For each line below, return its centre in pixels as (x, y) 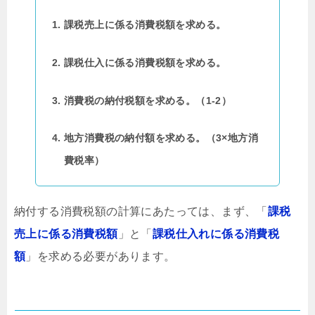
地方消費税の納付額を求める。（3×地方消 (161, 138)
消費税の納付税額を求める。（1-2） (148, 100)
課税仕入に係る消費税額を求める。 (145, 62)
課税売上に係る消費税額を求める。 (145, 25)
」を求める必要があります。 (101, 257)
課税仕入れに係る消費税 (216, 234)
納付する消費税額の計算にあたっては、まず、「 (141, 212)
